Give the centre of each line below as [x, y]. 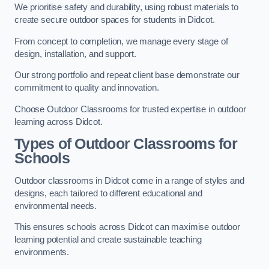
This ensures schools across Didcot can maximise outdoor [128, 227]
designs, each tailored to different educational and [108, 193]
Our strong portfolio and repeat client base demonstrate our [127, 75]
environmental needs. [56, 206]
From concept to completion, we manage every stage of [121, 41]
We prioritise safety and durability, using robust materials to [126, 8]
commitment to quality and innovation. [87, 88]
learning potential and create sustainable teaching [108, 240]
